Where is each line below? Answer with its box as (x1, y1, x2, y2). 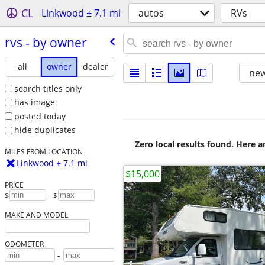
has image (14, 96, 55, 108)
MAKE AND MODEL (4, 210, 68, 220)
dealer (83, 60, 109, 72)
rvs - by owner (4, 34, 87, 51)
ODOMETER (4, 239, 44, 249)
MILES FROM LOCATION (4, 147, 83, 157)
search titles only (14, 82, 82, 94)
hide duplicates (14, 124, 76, 136)
